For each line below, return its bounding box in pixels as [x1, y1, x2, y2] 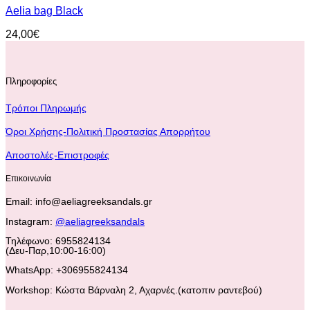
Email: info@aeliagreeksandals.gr [6, 196, 152, 208]
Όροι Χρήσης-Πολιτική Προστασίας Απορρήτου [6, 126, 210, 138]
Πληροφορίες [6, 76, 57, 87]
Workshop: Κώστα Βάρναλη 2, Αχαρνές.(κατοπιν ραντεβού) [6, 284, 262, 295]
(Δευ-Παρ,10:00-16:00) [6, 245, 106, 257]
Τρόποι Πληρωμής [6, 102, 86, 114]
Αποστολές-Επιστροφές [6, 149, 109, 161]
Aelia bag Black [6, 5, 83, 17]
